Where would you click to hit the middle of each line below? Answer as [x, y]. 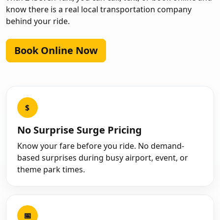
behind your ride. [38, 21]
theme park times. [51, 170]
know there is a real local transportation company [99, 10]
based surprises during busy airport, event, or [102, 158]
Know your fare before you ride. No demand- [100, 146]
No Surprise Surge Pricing [79, 130]
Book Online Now [56, 51]
